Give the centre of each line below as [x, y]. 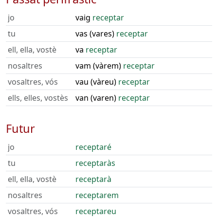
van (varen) [97, 98]
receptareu [96, 211]
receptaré [93, 147]
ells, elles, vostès [38, 98]
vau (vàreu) [97, 82]
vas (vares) [96, 34]
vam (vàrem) [99, 66]
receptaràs [95, 163]
